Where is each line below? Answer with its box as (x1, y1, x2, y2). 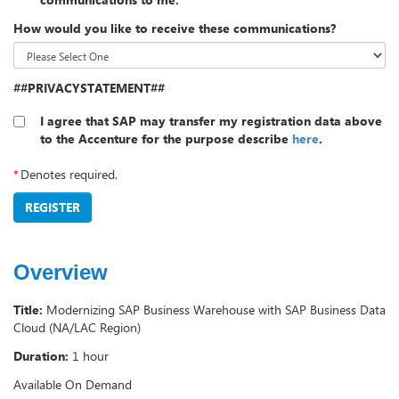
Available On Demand (13, 376, 132, 394)
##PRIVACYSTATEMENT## (13, 79, 165, 97)
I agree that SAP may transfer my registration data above (40, 112, 382, 130)
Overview (13, 260, 108, 285)
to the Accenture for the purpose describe (40, 130, 289, 148)
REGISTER (25, 199, 80, 216)
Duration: (13, 347, 69, 365)
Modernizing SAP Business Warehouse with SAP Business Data (46, 301, 386, 319)
